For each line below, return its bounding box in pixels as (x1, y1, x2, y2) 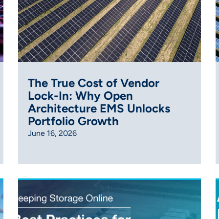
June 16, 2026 (27, 128, 77, 138)
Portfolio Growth (27, 113, 119, 128)
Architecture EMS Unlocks (27, 101, 170, 115)
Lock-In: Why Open (27, 88, 133, 103)
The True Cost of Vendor (27, 75, 159, 90)
